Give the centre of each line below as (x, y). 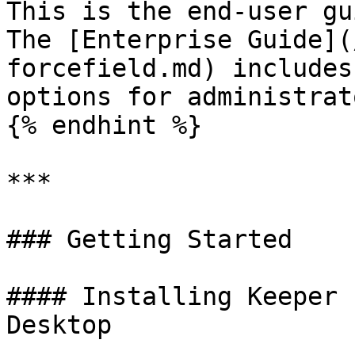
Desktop (59, 325)
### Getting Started (149, 239)
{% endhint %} (104, 125)
